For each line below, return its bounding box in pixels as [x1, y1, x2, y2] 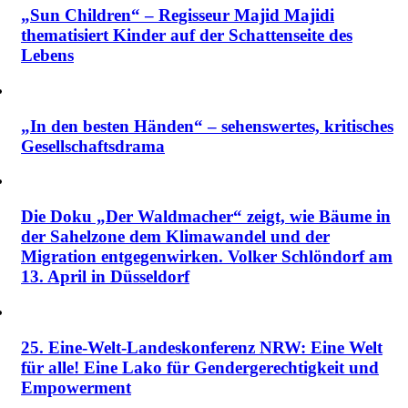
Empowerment [21, 377, 131, 397]
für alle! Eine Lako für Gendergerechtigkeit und [21, 357, 379, 377]
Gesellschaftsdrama [21, 136, 165, 156]
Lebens [21, 46, 74, 66]
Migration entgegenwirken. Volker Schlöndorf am [21, 247, 393, 267]
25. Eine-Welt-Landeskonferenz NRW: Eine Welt [21, 337, 382, 357]
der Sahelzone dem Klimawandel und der [21, 227, 330, 247]
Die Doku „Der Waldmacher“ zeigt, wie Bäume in [21, 207, 391, 227]
